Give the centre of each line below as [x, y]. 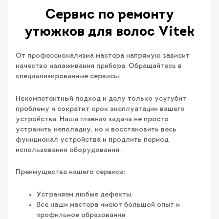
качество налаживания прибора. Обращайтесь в [99, 66]
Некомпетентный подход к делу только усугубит [101, 99]
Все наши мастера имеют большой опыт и [108, 205]
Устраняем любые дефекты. [84, 195]
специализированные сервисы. [68, 77]
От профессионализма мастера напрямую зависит [103, 56]
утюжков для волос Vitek [109, 33]
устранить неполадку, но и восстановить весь [96, 130]
